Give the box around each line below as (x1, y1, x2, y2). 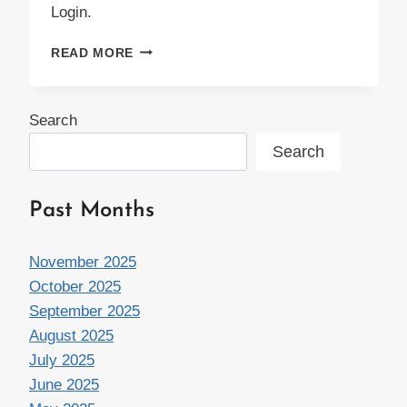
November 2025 (29, 253, 136, 272)
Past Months (29, 199, 154, 222)
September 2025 (29, 303, 140, 321)
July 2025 (29, 352, 94, 370)
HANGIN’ (133, 41, 190, 55)
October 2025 (29, 278, 121, 296)
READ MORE (51, 45, 134, 60)
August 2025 (29, 327, 114, 345)
